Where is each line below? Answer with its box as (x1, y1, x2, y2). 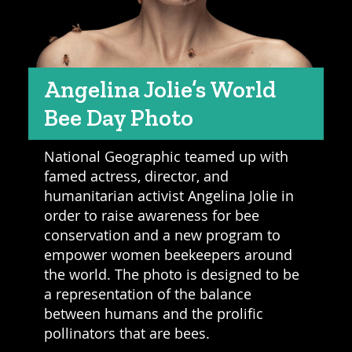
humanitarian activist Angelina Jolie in (43, 185, 294, 205)
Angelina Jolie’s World (43, 75, 276, 104)
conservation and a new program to (43, 225, 280, 244)
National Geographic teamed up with (43, 146, 288, 166)
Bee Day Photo (43, 103, 193, 132)
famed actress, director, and (43, 166, 229, 185)
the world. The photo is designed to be (43, 264, 299, 284)
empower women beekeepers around (43, 244, 292, 264)
